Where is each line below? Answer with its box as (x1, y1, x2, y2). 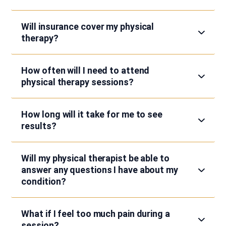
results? (21, 120, 56, 131)
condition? (21, 176, 66, 187)
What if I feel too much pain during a (21, 208, 170, 219)
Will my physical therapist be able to (21, 152, 169, 163)
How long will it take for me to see (21, 108, 162, 120)
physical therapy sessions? (21, 76, 134, 87)
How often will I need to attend (21, 65, 150, 76)
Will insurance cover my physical (21, 21, 154, 32)
